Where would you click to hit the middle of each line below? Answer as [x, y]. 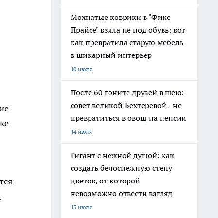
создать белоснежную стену [121, 168]
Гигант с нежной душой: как [122, 155]
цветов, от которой [105, 181]
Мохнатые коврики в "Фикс [120, 17]
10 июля [81, 69]
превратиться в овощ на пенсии [128, 118]
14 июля [81, 132]
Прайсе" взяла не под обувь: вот [128, 30]
